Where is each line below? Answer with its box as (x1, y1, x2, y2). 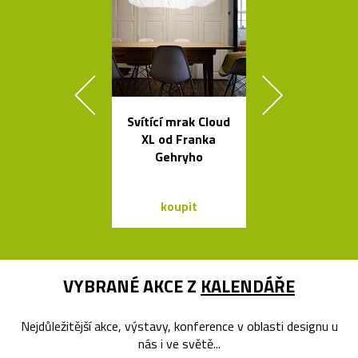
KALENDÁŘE (201, 272, 295, 300)
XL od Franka (141, 129, 217, 149)
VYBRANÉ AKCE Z (63, 272, 201, 300)
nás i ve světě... (137, 333, 221, 353)
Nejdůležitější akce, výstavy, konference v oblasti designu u (20, 316, 338, 336)
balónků (309, 164, 356, 184)
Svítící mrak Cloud (127, 111, 231, 131)
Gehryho (154, 146, 203, 166)
